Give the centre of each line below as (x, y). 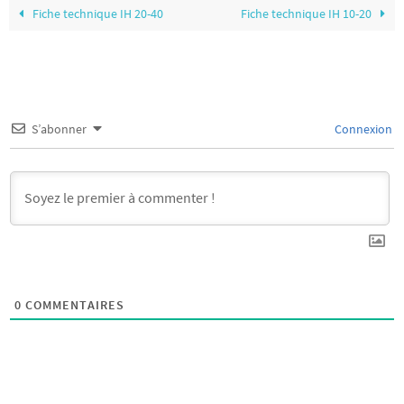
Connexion (362, 129)
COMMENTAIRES (73, 305)
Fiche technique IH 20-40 (97, 14)
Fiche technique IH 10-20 (307, 14)
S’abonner (59, 129)
